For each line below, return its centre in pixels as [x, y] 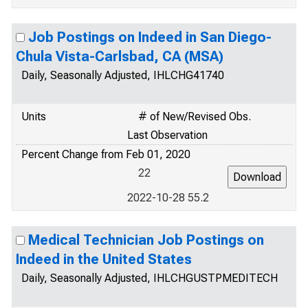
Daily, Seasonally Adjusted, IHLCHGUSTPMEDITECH [150, 278]
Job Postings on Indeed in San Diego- [150, 37]
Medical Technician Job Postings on [146, 240]
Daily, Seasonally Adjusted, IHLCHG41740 [123, 75]
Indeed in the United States [104, 259]
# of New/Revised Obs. [195, 117]
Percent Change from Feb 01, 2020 [106, 154]
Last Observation [167, 135]
